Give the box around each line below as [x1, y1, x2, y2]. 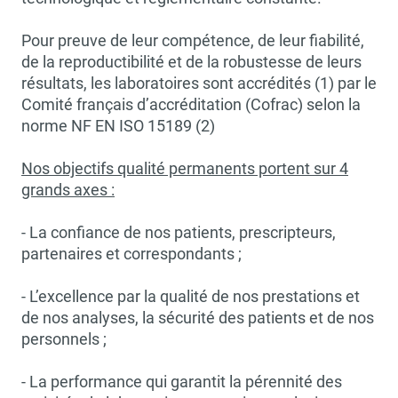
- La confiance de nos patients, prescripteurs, [21, 223, 336, 242]
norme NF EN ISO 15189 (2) [21, 116, 215, 135]
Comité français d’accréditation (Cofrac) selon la [21, 95, 361, 114]
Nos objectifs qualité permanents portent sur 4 [21, 159, 348, 178]
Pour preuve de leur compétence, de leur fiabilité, [21, 31, 364, 50]
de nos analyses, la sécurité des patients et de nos [21, 308, 374, 327]
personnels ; [21, 330, 107, 348]
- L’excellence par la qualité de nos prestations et [21, 287, 360, 306]
